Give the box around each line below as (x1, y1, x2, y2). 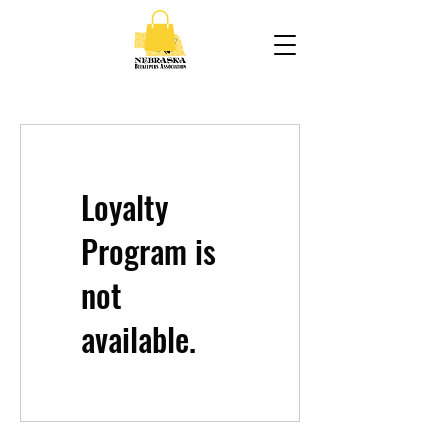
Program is (81, 226, 216, 274)
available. (81, 314, 196, 362)
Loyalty (81, 182, 168, 230)
